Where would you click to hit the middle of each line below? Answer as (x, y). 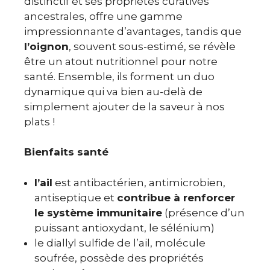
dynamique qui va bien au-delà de (113, 91)
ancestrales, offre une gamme (103, 16)
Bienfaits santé (66, 152)
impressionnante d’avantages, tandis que (133, 31)
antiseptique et (76, 197)
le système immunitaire (98, 212)
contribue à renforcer (176, 197)
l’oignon (46, 46)
